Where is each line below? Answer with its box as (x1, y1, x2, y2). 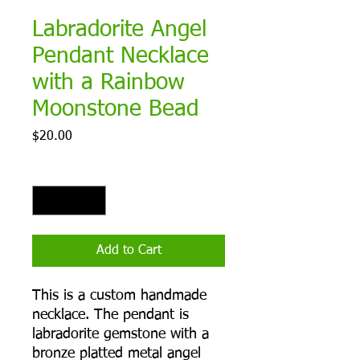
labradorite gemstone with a (32, 327, 209, 342)
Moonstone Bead (32, 98, 198, 121)
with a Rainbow (32, 72, 185, 95)
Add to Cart (96, 244, 162, 258)
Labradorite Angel (32, 18, 207, 42)
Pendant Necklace (32, 45, 209, 68)
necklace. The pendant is (32, 308, 189, 323)
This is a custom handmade (32, 288, 207, 304)
